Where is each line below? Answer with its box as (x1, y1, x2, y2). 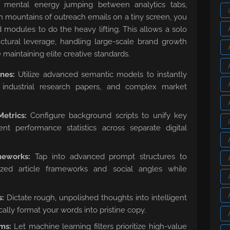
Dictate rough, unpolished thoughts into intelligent (4, 193, 187, 202)
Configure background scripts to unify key (26, 111, 187, 120)
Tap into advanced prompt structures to (30, 152, 187, 161)
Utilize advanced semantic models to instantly (14, 70, 187, 79)
